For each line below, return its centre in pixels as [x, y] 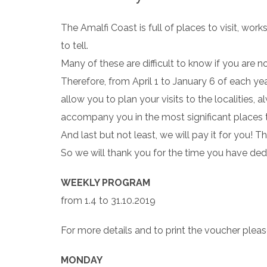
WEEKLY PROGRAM [105, 183]
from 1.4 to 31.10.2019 [108, 201]
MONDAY [82, 260]
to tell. [74, 46]
